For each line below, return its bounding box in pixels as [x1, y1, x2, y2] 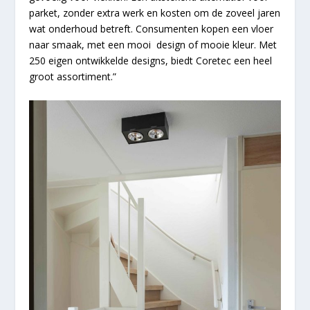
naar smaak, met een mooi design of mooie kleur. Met [29, 38, 277, 52]
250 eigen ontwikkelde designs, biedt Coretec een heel [29, 54, 273, 68]
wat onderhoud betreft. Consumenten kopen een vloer [29, 22, 274, 36]
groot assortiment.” [29, 70, 117, 84]
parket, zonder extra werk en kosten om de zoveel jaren [29, 6, 281, 20]
